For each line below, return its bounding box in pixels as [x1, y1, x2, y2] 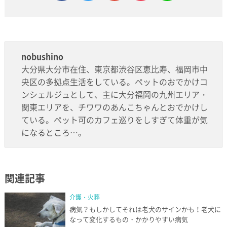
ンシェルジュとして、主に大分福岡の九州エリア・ [21, 88, 208, 101]
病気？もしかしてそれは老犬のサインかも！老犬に [69, 204, 221, 214]
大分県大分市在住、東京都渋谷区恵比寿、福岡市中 [21, 63, 208, 75]
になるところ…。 [21, 126, 86, 139]
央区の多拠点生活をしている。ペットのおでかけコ [21, 75, 208, 88]
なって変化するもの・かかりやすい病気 [69, 214, 188, 224]
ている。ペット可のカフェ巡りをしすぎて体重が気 [21, 113, 208, 126]
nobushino [21, 50, 63, 63]
